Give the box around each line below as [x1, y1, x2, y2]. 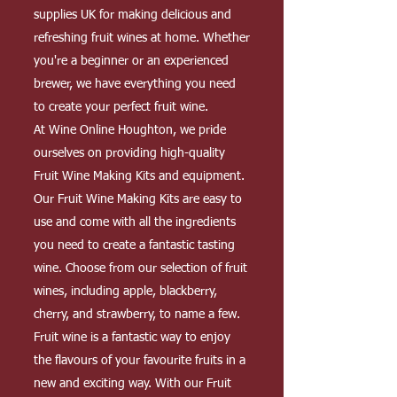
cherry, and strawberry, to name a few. [34, 308, 240, 321]
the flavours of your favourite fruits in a [34, 354, 245, 367]
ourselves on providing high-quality [34, 147, 225, 160]
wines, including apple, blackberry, [34, 285, 217, 298]
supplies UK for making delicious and [34, 9, 231, 21]
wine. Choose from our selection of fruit [34, 262, 247, 275]
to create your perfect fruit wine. [34, 101, 208, 113]
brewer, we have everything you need [34, 78, 236, 90]
